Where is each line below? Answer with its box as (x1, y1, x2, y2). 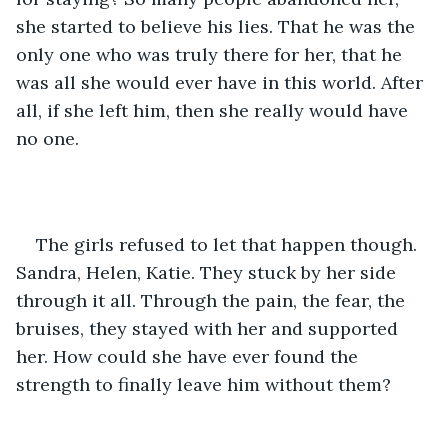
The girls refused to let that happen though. (36, 232, 422, 256)
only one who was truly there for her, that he (16, 42, 407, 66)
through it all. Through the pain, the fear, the (16, 288, 410, 312)
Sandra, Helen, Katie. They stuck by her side (16, 260, 401, 284)
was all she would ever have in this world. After (16, 70, 428, 94)
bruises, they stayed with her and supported (16, 316, 403, 340)
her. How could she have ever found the (16, 344, 363, 368)
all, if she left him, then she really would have (16, 98, 413, 122)
